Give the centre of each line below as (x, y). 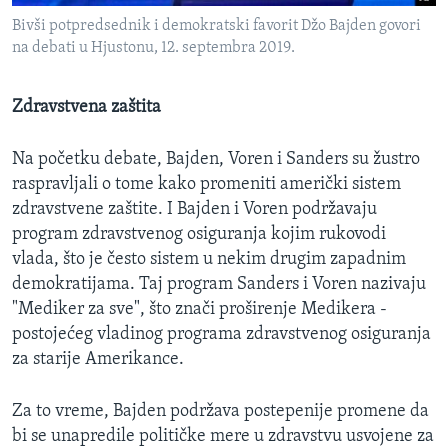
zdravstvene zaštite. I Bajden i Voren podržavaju (194, 210)
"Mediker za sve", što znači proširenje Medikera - (199, 310)
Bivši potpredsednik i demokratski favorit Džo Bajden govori (216, 26)
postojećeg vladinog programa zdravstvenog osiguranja (221, 335)
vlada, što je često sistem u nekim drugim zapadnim (209, 260)
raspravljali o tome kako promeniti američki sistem (206, 185)
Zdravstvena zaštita (86, 108)
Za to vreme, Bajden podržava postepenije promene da (220, 412)
